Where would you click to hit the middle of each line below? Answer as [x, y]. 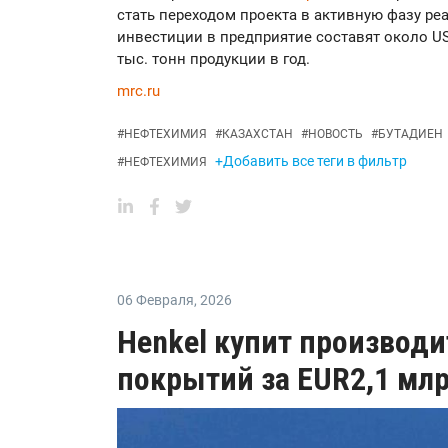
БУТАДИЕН [410, 134]
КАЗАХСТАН [257, 134]
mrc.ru [138, 91]
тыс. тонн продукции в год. [213, 59]
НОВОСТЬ [335, 134]
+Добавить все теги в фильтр [311, 161]
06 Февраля [155, 300]
